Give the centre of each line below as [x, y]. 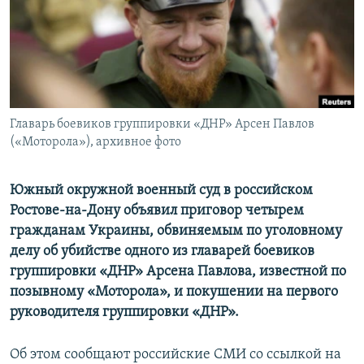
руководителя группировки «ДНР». [124, 313]
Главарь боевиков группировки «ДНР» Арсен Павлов [162, 125]
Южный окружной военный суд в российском [161, 191]
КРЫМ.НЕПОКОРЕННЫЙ [86, 44]
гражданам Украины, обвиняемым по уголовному [176, 232]
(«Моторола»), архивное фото [95, 143]
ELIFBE [45, 74]
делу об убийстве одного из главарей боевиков [162, 252]
